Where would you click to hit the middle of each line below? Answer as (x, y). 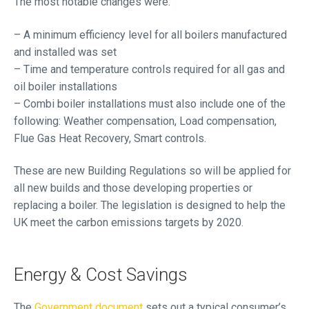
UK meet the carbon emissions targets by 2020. (129, 223)
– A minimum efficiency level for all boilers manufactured (150, 34)
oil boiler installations (66, 86)
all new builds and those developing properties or (133, 188)
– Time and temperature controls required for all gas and (149, 69)
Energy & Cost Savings (101, 274)
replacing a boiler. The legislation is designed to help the (150, 206)
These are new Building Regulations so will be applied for (152, 171)
